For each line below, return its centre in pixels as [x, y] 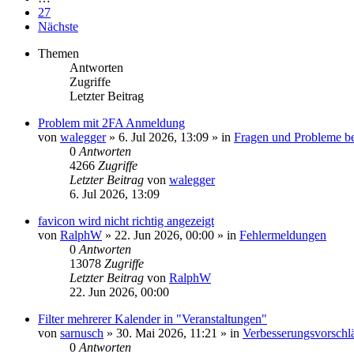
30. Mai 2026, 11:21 [167, 333]
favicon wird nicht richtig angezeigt [126, 221]
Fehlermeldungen [283, 235]
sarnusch [82, 333]
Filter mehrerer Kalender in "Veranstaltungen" [153, 319]
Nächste [58, 26]
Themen [58, 53]
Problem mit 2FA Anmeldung [111, 123]
